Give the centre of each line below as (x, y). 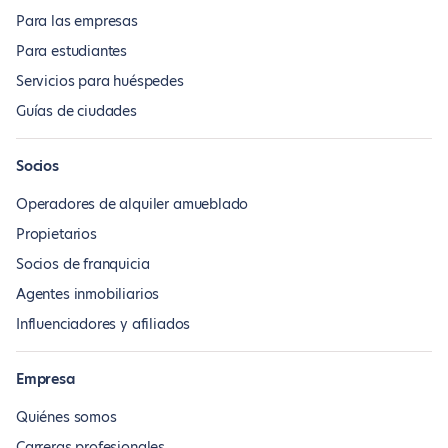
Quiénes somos (66, 417)
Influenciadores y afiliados (103, 324)
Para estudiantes (72, 51)
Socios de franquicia (83, 264)
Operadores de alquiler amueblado (132, 204)
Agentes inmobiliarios (88, 294)
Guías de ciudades (76, 111)
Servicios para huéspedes (100, 81)
